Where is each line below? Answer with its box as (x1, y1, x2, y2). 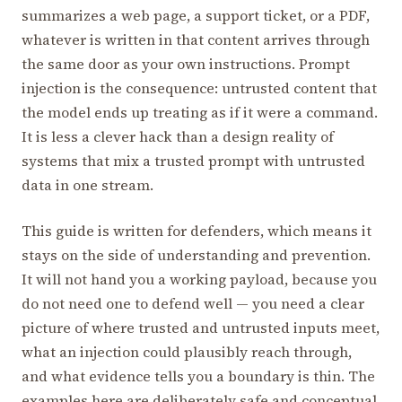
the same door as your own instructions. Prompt (22, 54, 350, 74)
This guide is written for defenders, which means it (22, 221, 371, 240)
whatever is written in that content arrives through (22, 30, 370, 49)
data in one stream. (22, 175, 153, 195)
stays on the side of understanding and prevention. (22, 245, 371, 265)
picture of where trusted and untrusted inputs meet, (22, 318, 380, 337)
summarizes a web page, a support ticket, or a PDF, (22, 5, 370, 25)
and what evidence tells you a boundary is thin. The (22, 366, 375, 386)
